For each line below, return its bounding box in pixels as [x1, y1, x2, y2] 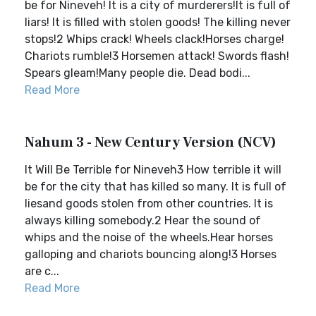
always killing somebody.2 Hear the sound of [25, 214, 261, 227]
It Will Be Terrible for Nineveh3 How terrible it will [25, 163, 281, 176]
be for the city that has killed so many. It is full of [25, 180, 286, 193]
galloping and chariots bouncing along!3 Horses [25, 248, 276, 261]
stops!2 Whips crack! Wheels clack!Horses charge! [25, 32, 284, 46]
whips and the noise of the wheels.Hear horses [25, 231, 273, 244]
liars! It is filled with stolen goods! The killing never [25, 16, 291, 29]
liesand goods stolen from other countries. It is [25, 197, 273, 210]
